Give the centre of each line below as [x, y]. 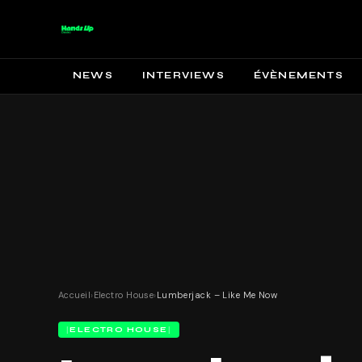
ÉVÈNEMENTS [298, 75]
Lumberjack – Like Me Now [217, 295]
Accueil [75, 295]
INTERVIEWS [183, 75]
